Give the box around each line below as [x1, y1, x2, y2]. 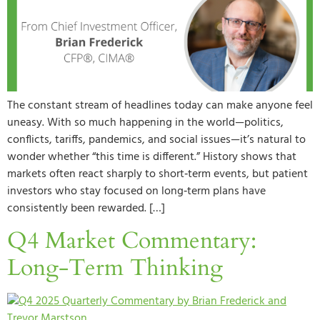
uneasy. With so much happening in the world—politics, [7, 113, 284, 132]
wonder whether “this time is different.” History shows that [7, 147, 296, 166]
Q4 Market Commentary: [7, 225, 256, 257]
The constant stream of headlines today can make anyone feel [7, 96, 313, 115]
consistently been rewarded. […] [7, 199, 165, 218]
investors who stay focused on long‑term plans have [7, 181, 266, 201]
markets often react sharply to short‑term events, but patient [7, 164, 308, 184]
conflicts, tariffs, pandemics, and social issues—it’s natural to [7, 130, 306, 149]
